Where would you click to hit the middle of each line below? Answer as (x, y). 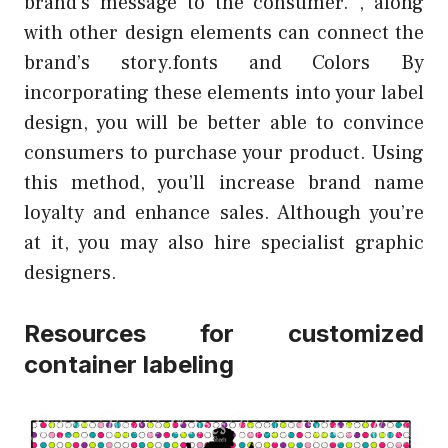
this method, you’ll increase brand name (224, 183)
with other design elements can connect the (224, 33)
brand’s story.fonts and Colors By (224, 63)
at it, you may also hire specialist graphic (224, 243)
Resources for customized (224, 334)
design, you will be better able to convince (224, 123)
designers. (70, 273)
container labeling (129, 365)
